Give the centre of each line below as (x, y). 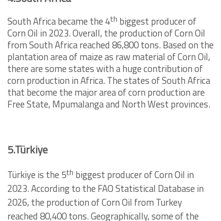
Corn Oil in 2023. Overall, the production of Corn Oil (106, 33)
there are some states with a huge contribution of (105, 69)
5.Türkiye (28, 150)
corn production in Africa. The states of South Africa (109, 81)
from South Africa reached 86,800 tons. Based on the (110, 45)
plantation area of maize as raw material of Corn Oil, (109, 57)
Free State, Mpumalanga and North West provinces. (109, 104)
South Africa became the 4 (59, 21)
